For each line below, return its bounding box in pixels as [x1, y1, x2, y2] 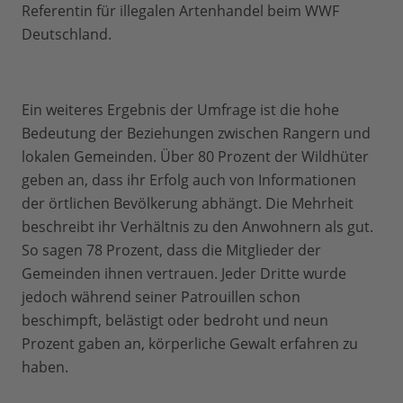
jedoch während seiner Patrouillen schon [22, 287, 300, 307]
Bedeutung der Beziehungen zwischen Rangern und [22, 123, 371, 143]
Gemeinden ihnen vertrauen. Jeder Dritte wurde [22, 264, 346, 283]
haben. [22, 357, 68, 377]
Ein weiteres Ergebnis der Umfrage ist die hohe [22, 100, 339, 120]
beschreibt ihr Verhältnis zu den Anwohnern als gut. [22, 217, 373, 237]
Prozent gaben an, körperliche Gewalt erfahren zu [22, 334, 358, 354]
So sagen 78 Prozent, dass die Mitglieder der [22, 240, 321, 260]
